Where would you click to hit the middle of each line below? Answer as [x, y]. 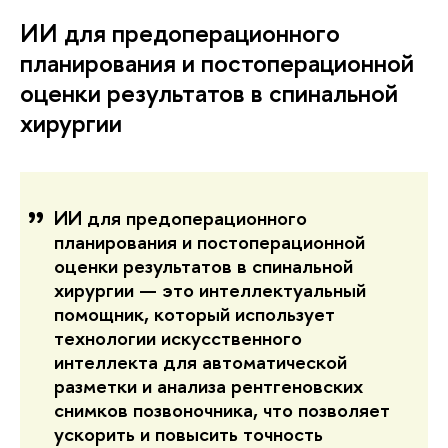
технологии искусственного [178, 338]
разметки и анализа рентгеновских [208, 386]
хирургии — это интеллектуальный [210, 290]
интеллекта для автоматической [200, 362]
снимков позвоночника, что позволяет [222, 410]
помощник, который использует [194, 314]
